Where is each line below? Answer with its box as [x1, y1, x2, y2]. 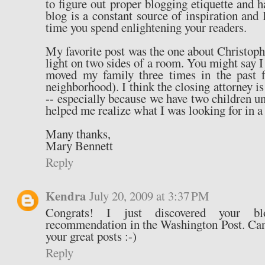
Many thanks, [46, 125, 111, 143]
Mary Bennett [46, 137, 114, 154]
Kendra [46, 187, 86, 205]
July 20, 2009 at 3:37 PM [89, 188, 210, 205]
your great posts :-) [46, 228, 137, 245]
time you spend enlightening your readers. [46, 19, 247, 36]
